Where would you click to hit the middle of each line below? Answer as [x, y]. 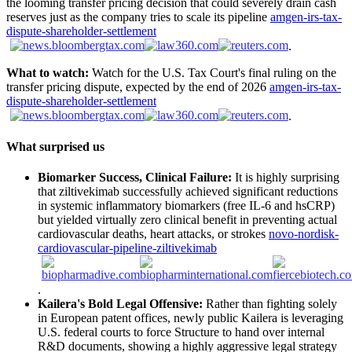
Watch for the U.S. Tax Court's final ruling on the [213, 72]
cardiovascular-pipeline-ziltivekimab [127, 248]
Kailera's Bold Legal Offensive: [120, 304]
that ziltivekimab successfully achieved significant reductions [188, 192]
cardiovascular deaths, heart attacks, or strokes [153, 234]
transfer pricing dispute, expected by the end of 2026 [138, 86]
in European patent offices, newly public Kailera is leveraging [191, 318]
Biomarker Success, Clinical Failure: [135, 178]
